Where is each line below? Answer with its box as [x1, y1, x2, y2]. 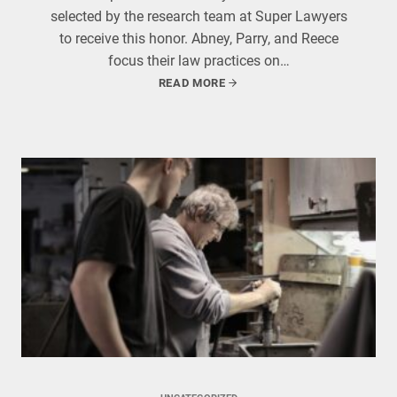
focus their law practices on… [107, 52, 290, 69]
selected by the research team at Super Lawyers [50, 8, 347, 25]
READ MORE [158, 76, 226, 90]
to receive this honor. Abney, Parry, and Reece [58, 30, 339, 47]
